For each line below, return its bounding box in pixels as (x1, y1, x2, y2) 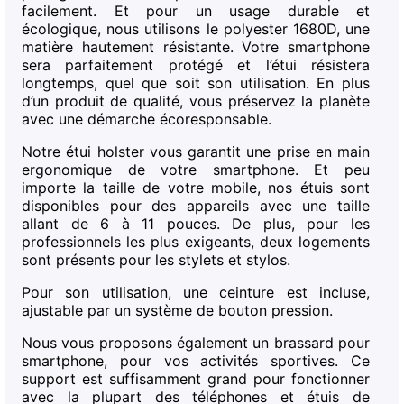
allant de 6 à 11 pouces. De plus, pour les (22, 214, 370, 233)
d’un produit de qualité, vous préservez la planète (22, 91, 370, 110)
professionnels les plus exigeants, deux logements (22, 232, 370, 251)
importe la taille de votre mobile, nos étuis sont (22, 178, 370, 197)
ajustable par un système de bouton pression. (22, 300, 333, 319)
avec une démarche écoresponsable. (22, 109, 271, 128)
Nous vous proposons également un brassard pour (22, 333, 370, 352)
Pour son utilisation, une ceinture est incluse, (22, 282, 370, 301)
